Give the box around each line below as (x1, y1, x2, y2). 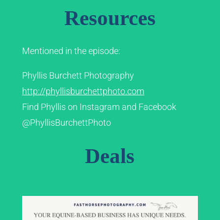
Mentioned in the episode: (22, 46, 120, 56)
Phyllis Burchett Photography (22, 70, 134, 81)
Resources (64, 6, 156, 30)
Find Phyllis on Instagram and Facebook (22, 102, 176, 112)
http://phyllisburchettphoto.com (22, 86, 144, 97)
